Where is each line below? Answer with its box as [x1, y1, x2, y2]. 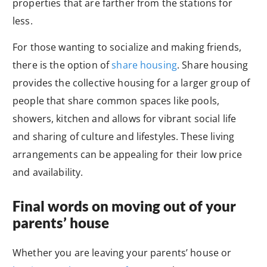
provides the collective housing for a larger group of [13, 76, 250, 89]
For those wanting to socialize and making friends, [13, 40, 242, 54]
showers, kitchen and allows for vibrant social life [13, 111, 237, 125]
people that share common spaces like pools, [13, 94, 220, 107]
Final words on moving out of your [13, 197, 236, 215]
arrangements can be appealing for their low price [13, 147, 242, 161]
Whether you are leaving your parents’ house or [13, 246, 232, 259]
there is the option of [13, 58, 112, 72]
